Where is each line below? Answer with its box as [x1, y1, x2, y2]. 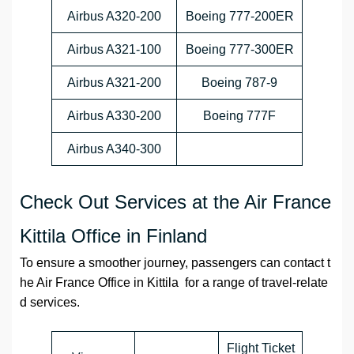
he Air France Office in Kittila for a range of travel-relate [20, 276, 328, 290]
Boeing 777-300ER [185, 43, 294, 57]
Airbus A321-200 [67, 76, 161, 90]
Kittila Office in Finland [20, 225, 207, 247]
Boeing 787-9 [201, 76, 277, 90]
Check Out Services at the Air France [20, 191, 331, 213]
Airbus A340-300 [67, 142, 161, 156]
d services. [20, 296, 80, 310]
